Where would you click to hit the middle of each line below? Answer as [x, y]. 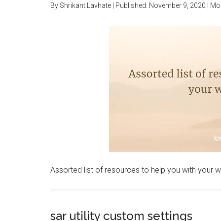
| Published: [130, 5]
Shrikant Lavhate [85, 5]
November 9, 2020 [177, 5]
